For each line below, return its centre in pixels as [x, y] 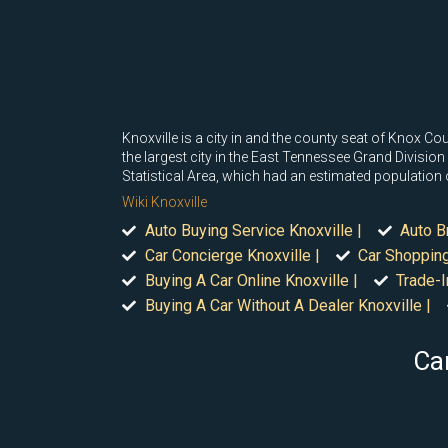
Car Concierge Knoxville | [232, 255]
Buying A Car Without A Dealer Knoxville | [287, 305]
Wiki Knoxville [164, 202]
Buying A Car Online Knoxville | [251, 280]
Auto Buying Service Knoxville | [253, 230]
